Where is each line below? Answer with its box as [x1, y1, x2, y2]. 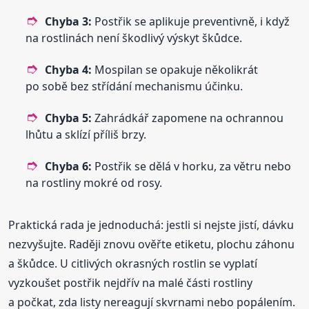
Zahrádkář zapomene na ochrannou [92, 110, 284, 126]
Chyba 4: [45, 62, 92, 78]
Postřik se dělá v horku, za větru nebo [92, 159, 292, 175]
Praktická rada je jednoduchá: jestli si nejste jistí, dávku [8, 217, 295, 233]
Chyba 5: [45, 110, 92, 126]
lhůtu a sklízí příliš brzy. [26, 127, 147, 143]
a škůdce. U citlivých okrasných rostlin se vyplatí [8, 256, 258, 272]
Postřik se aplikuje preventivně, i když [92, 14, 290, 30]
